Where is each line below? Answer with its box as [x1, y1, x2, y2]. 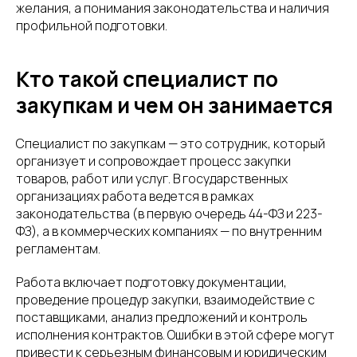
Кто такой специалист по [16, 64, 278, 93]
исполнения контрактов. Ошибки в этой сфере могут [16, 325, 335, 343]
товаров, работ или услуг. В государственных [16, 169, 288, 187]
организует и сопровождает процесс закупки [16, 151, 291, 170]
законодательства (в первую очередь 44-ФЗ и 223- [16, 204, 323, 222]
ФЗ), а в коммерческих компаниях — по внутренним [16, 222, 322, 240]
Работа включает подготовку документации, [16, 273, 287, 291]
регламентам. [16, 239, 100, 257]
